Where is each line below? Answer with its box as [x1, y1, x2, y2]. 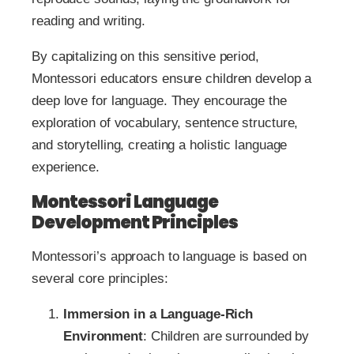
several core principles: [32, 270, 168, 286]
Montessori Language [32, 189, 218, 214]
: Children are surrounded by [142, 328, 310, 344]
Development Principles [32, 209, 238, 235]
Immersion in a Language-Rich [63, 306, 254, 322]
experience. [32, 159, 100, 175]
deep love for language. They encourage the [32, 92, 287, 108]
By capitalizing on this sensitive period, [32, 48, 259, 64]
